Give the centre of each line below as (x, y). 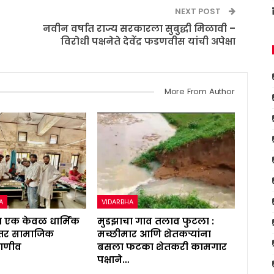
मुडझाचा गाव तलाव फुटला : (156, 221)
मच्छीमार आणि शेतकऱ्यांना (154, 234)
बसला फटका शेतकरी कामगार (162, 246)
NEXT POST (198, 11)
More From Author (199, 91)
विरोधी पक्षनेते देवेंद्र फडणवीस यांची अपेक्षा (148, 41)
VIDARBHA (118, 202)
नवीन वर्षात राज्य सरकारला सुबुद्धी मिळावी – (139, 28)
